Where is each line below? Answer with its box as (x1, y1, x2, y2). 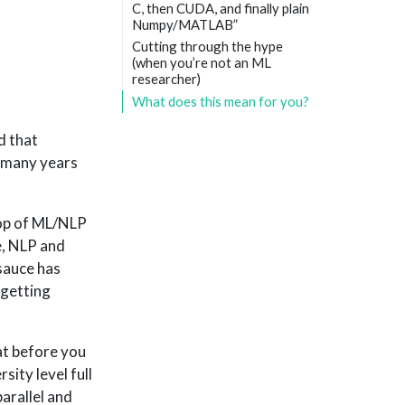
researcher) (132, 71, 202, 88)
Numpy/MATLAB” (132, 15, 239, 33)
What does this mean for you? (132, 93, 310, 110)
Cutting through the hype (132, 38, 284, 55)
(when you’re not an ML (132, 54, 272, 71)
